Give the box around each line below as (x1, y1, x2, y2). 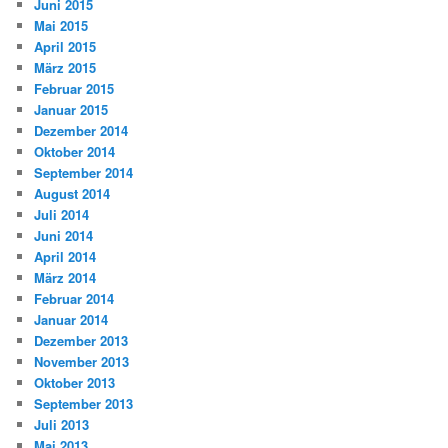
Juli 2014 (34, 204, 90, 224)
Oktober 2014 (34, 141, 116, 161)
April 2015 (34, 36, 97, 56)
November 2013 (34, 351, 130, 371)
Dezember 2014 (34, 120, 129, 140)
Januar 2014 (34, 309, 109, 329)
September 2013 (34, 393, 134, 413)
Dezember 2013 (34, 330, 129, 350)
